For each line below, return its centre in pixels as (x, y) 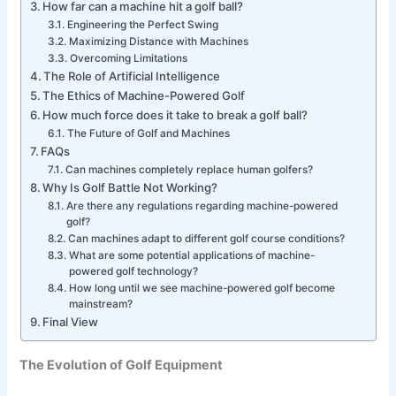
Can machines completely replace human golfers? (189, 170)
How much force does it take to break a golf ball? (175, 115)
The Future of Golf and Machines (148, 133)
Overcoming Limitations (128, 58)
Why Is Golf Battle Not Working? (130, 187)
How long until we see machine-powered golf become (202, 288)
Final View (71, 322)
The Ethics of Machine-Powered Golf (144, 95)
